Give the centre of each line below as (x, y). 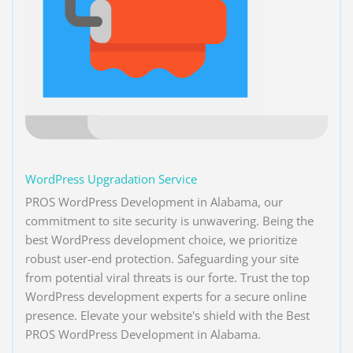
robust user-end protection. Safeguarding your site (162, 258)
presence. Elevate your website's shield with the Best (167, 315)
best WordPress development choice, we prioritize (161, 239)
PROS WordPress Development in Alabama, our (154, 201)
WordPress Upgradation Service (111, 178)
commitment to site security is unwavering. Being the (169, 220)
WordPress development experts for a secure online (166, 296)
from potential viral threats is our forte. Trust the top (167, 277)
